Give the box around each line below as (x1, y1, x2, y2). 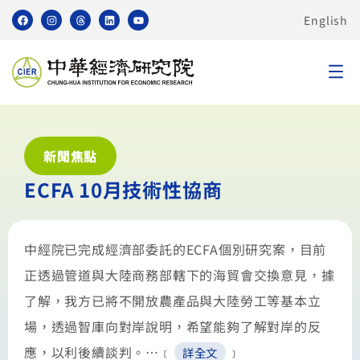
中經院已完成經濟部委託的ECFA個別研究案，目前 (24, 239, 327, 259)
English (304, 11, 348, 28)
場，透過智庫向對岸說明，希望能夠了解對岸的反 (24, 317, 321, 336)
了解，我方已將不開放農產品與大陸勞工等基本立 (24, 291, 321, 310)
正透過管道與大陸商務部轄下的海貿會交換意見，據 (24, 265, 335, 284)
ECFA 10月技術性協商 (24, 175, 223, 203)
